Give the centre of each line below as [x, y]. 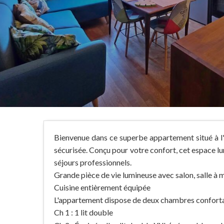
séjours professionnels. [93, 162]
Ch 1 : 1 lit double [83, 212]
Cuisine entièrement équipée [102, 187]
